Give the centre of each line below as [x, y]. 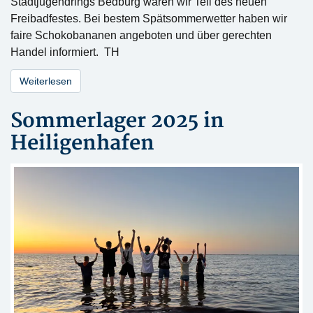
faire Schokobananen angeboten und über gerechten [141, 36]
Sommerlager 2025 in [117, 122]
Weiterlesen [46, 81]
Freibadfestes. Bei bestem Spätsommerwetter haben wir [149, 19]
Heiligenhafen [82, 144]
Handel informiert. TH [85, 52]
